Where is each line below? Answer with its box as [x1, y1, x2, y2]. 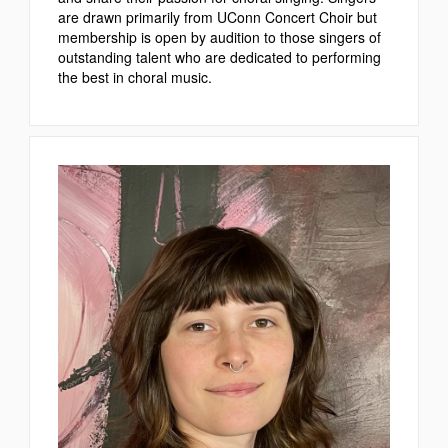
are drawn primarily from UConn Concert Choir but [58, 7, 377, 28]
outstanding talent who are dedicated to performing [58, 47, 381, 68]
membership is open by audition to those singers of [58, 27, 381, 48]
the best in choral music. [58, 67, 212, 88]
